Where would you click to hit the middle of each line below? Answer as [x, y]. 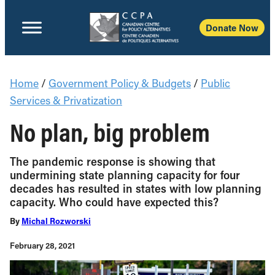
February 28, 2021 [42, 246]
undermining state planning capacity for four [125, 175]
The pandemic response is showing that [113, 161]
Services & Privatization [66, 100]
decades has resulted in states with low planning [136, 188]
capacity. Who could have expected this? [114, 202]
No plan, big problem [110, 132]
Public [215, 83]
